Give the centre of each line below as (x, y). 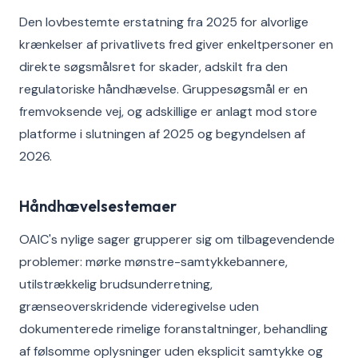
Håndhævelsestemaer (98, 206)
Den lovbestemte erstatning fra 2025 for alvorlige (164, 22)
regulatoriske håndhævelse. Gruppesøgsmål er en (163, 89)
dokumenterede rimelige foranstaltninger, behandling (173, 329)
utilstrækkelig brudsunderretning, (116, 284)
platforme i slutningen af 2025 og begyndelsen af (162, 134)
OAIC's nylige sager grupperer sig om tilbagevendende (177, 239)
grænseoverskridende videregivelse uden (139, 306)
